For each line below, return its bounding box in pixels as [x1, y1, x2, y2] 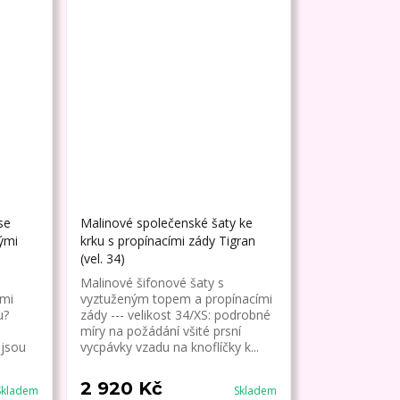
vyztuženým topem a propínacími [80, 290, 273, 308]
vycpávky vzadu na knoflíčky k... [80, 338, 260, 356]
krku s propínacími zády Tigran [80, 232, 256, 250]
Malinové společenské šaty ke [80, 214, 254, 232]
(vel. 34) [80, 250, 126, 268]
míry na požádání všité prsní [80, 322, 242, 340]
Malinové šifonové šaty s [80, 274, 225, 292]
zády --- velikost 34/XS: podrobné [80, 306, 271, 324]
